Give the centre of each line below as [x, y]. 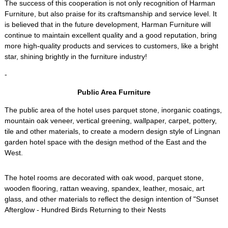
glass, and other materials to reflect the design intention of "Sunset [111, 199]
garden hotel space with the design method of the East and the [105, 142]
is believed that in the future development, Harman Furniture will [107, 24]
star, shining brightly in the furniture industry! [76, 56]
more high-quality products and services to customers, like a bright [111, 46]
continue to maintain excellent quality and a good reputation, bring [110, 35]
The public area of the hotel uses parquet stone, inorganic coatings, [113, 110]
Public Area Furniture [114, 92]
